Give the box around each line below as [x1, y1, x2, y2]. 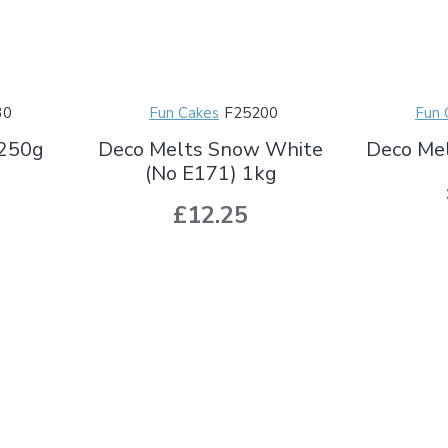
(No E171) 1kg [144, 159, 277, 187]
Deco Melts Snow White [98, 135, 324, 163]
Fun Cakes [148, 102, 219, 123]
